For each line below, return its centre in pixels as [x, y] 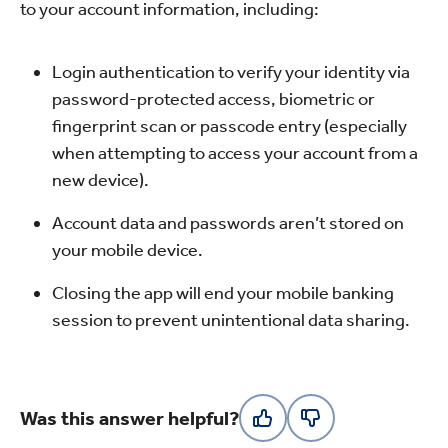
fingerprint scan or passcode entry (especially [229, 126]
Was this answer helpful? [129, 418]
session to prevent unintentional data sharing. [231, 320]
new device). [100, 180]
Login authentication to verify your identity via [231, 72]
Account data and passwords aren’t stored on [228, 223]
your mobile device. [127, 250]
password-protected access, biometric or [213, 99]
